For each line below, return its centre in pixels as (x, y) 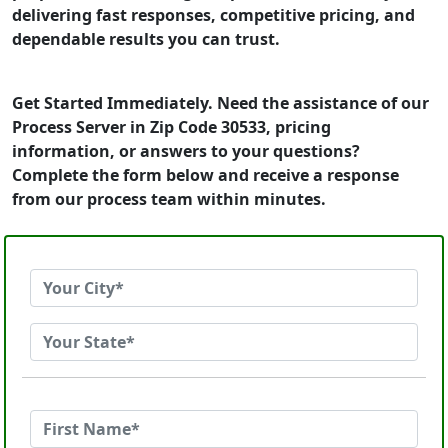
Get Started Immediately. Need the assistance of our (220, 103)
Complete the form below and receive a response (205, 175)
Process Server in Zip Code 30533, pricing (171, 127)
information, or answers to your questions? (186, 151)
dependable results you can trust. (146, 39)
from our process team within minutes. (169, 199)
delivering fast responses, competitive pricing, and (213, 15)
